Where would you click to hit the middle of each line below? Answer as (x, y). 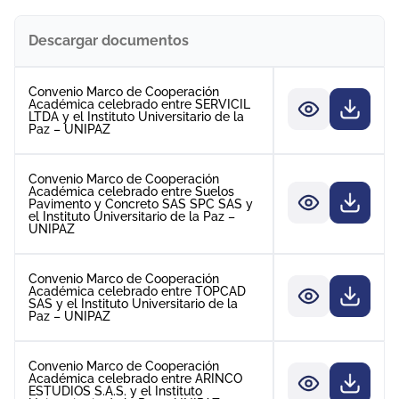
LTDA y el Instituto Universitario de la (136, 117)
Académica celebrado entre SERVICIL (139, 104)
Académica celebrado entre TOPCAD (137, 291)
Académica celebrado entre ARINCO (135, 379)
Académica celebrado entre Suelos (131, 191)
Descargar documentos (109, 41)
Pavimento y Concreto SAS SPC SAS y (141, 204)
